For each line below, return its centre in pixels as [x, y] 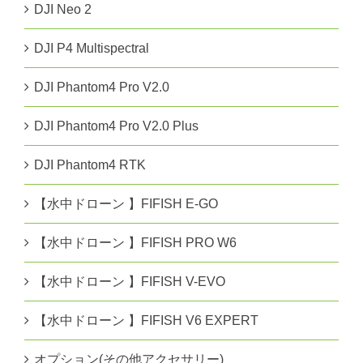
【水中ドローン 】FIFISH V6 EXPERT [146, 321]
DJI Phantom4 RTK [90, 165]
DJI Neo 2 [63, 10]
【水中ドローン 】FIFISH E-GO [126, 204]
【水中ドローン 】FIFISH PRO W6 [135, 243]
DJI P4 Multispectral [92, 49]
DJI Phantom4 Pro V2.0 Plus [116, 126]
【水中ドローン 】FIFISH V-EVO [130, 282]
